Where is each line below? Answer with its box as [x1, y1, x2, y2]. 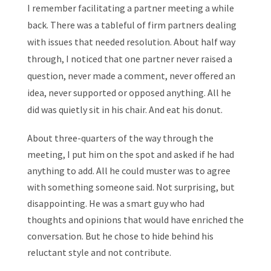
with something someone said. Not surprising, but [27, 181, 235, 193]
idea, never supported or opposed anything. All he [27, 87, 231, 99]
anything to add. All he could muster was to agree [27, 165, 230, 177]
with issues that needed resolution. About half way [27, 36, 235, 48]
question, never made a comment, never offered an [27, 70, 235, 82]
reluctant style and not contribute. [27, 246, 171, 258]
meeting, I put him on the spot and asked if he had [27, 148, 234, 160]
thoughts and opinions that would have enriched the [27, 214, 244, 226]
